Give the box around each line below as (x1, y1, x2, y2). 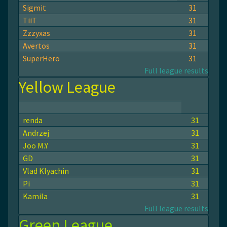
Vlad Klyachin (23, 166, 69, 176)
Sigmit (23, 3, 46, 13)
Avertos (23, 41, 50, 51)
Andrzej (23, 128, 49, 138)
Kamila (23, 191, 48, 201)
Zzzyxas (23, 28, 50, 38)
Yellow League (19, 77, 116, 97)
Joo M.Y (23, 140, 48, 150)
